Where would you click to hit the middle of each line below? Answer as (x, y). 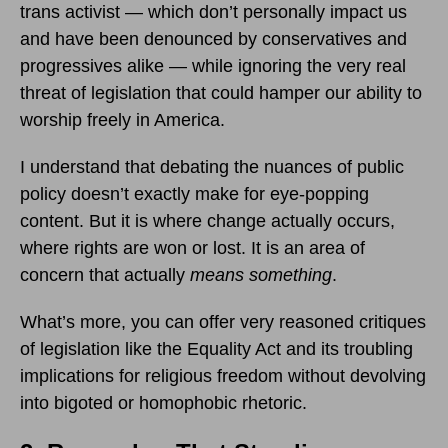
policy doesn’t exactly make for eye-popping (194, 193)
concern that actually (105, 274)
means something (261, 274)
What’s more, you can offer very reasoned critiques (223, 321)
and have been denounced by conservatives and (213, 38)
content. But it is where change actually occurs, (207, 220)
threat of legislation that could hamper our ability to (221, 92)
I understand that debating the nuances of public (212, 166)
